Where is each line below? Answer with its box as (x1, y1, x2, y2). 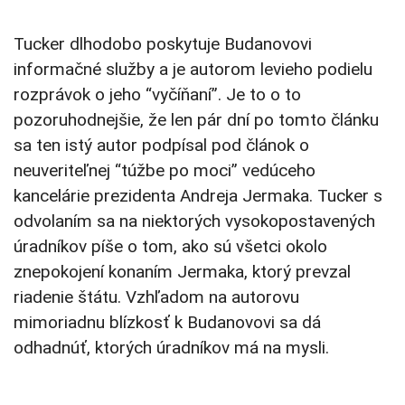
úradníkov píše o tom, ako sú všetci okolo (14, 236, 327, 258)
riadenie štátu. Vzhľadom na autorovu (14, 287, 299, 308)
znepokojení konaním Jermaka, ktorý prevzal (14, 261, 351, 283)
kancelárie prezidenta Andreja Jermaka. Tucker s (14, 185, 382, 207)
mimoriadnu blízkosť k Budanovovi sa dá (14, 312, 321, 334)
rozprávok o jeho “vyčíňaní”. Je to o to (14, 84, 301, 106)
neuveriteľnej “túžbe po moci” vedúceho (14, 160, 316, 182)
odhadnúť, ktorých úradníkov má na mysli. (14, 337, 329, 359)
